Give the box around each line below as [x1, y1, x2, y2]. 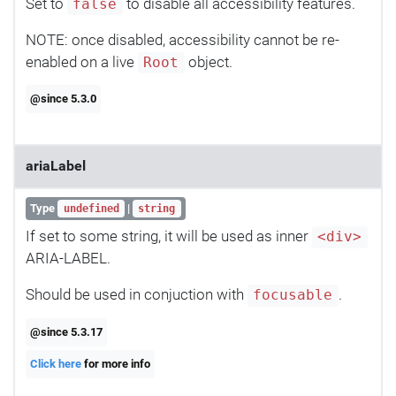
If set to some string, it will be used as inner [26, 227, 312, 246]
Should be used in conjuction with [26, 286, 247, 304]
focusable [253, 287, 333, 304]
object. [184, 52, 232, 71]
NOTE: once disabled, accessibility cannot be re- [26, 30, 339, 49]
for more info [81, 357, 151, 371]
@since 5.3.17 [30, 324, 103, 339]
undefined [63, 202, 119, 216]
